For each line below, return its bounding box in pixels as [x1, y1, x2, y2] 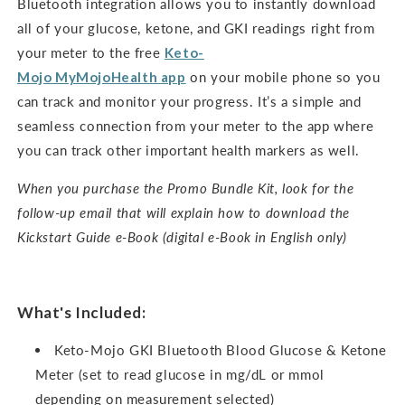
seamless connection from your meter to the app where [17, 117, 374, 134]
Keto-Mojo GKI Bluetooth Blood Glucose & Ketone [54, 341, 387, 358]
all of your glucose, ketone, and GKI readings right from [17, 19, 375, 36]
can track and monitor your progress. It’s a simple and [17, 92, 362, 109]
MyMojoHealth [55, 68, 161, 85]
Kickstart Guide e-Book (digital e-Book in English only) [17, 228, 348, 245]
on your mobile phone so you [185, 68, 381, 85]
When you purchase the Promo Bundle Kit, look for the [17, 179, 354, 196]
